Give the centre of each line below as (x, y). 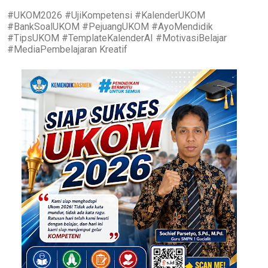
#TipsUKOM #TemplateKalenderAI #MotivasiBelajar (117, 38)
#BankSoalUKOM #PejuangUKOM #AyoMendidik (110, 26)
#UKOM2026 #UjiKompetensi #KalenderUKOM (106, 15)
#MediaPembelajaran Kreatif (67, 49)
